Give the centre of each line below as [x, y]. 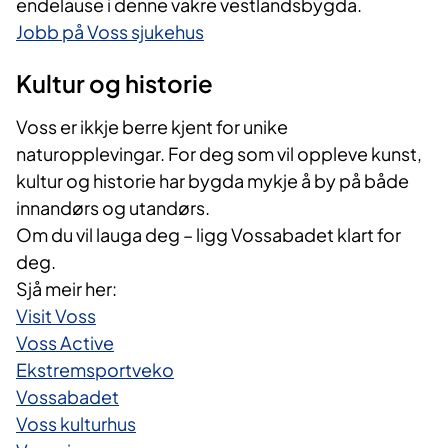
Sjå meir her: [66, 289]
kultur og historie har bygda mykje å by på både [212, 181]
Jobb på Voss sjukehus [110, 32]
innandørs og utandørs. [113, 208]
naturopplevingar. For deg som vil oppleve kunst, [219, 154]
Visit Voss [56, 316]
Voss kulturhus [76, 424]
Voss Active [65, 343]
